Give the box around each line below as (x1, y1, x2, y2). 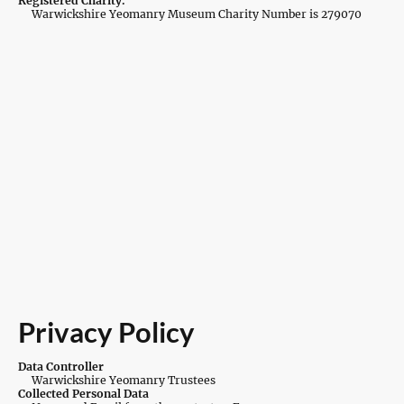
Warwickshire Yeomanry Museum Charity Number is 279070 (18, 7, 362, 21)
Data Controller (18, 360, 104, 373)
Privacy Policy (18, 316, 195, 349)
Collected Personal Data (18, 387, 149, 400)
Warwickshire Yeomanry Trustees (18, 373, 216, 387)
